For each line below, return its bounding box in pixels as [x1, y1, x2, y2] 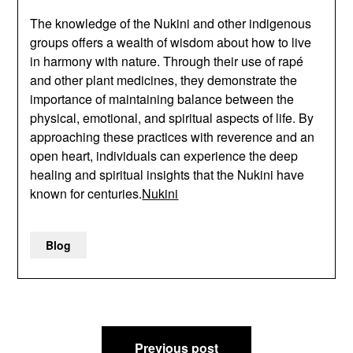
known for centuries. [30, 184, 143, 203]
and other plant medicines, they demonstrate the [30, 70, 298, 89]
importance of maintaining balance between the [30, 89, 295, 108]
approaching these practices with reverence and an [30, 127, 315, 146]
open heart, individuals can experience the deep [30, 146, 299, 165]
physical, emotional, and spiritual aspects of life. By [30, 108, 314, 127]
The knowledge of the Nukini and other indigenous [30, 13, 312, 32]
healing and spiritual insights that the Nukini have [30, 165, 305, 184]
